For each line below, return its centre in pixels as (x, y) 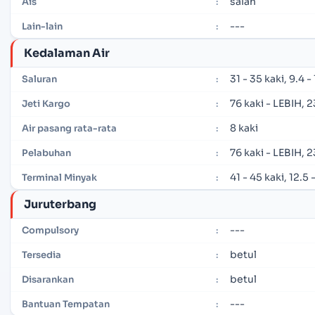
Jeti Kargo (46, 104)
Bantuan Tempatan (66, 304)
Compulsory (50, 231)
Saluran (39, 79)
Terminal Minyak (59, 177)
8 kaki (244, 128)
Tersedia (41, 255)
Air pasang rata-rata (69, 129)
